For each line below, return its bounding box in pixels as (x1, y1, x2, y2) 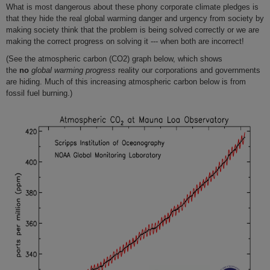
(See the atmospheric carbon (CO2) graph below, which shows (6, 54, 222, 64)
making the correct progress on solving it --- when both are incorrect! (6, 37, 244, 46)
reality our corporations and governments (116, 66, 260, 75)
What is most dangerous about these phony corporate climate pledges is (6, 2, 259, 12)
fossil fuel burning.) (6, 89, 72, 98)
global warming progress (31, 66, 116, 75)
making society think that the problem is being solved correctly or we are (6, 25, 259, 35)
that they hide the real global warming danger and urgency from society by (6, 14, 264, 24)
